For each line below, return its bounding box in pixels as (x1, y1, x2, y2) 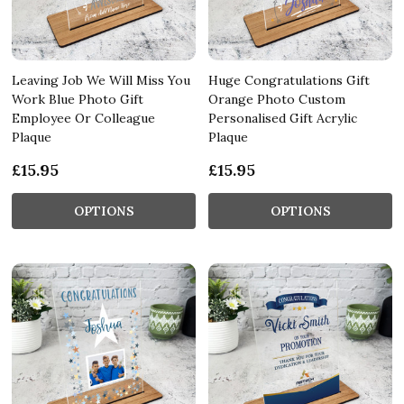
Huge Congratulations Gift (208, 71, 370, 88)
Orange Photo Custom (208, 90, 345, 107)
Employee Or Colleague (12, 109, 155, 126)
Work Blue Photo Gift (12, 90, 143, 107)
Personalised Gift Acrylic (208, 109, 357, 126)
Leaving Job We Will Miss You (12, 71, 190, 88)
